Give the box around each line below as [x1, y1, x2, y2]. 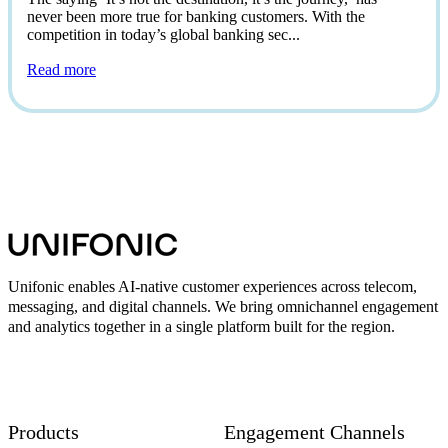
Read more [27, 61, 96, 79]
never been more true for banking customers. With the [27, 8, 365, 26]
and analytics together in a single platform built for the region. [8, 317, 395, 335]
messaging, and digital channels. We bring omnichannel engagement [8, 297, 438, 315]
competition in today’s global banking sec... [27, 26, 300, 44]
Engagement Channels [224, 420, 405, 443]
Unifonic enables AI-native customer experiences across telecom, [8, 277, 417, 295]
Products [8, 420, 79, 443]
